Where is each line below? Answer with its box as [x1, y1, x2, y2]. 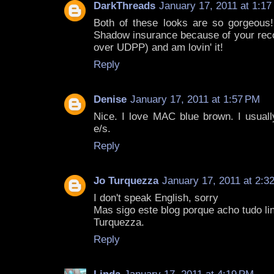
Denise [94, 94, 127, 106]
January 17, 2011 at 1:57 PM [130, 94, 260, 106]
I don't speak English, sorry [94, 192, 218, 204]
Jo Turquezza [94, 175, 158, 187]
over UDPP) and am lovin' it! [94, 42, 223, 54]
